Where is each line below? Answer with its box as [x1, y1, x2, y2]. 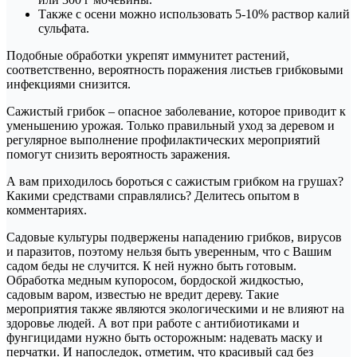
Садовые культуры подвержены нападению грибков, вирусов [6, 229, 342, 244]
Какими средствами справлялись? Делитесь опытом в [6, 188, 300, 202]
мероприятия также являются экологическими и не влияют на [6, 301, 344, 316]
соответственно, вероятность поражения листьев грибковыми [6, 62, 343, 76]
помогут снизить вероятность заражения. [6, 147, 230, 161]
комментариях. [6, 202, 87, 217]
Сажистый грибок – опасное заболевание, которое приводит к [6, 104, 346, 118]
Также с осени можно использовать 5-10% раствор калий [38, 6, 350, 21]
